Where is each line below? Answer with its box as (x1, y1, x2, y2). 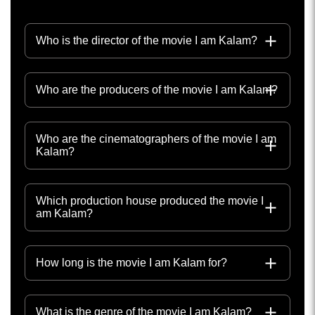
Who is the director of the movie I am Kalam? (36, 34, 257, 47)
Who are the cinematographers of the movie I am (36, 133, 276, 146)
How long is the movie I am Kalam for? (36, 257, 227, 269)
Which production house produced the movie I (36, 195, 264, 207)
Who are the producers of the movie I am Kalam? (36, 84, 278, 96)
